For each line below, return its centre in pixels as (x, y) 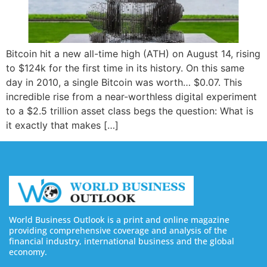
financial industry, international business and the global (122, 241)
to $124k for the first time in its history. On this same (125, 68)
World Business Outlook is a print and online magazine (119, 220)
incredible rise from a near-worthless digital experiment (131, 97)
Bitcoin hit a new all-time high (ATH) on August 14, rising (133, 54)
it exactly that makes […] (62, 125)
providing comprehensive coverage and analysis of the (118, 231)
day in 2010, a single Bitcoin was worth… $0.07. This (124, 83)
